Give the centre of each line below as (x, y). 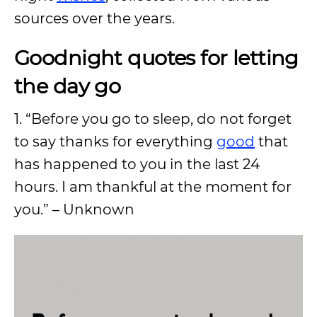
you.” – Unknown (74, 209)
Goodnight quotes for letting (156, 58)
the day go (68, 86)
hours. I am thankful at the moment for (153, 187)
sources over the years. (94, 18)
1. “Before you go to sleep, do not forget (153, 119)
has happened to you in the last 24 (137, 164)
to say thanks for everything (115, 142)
